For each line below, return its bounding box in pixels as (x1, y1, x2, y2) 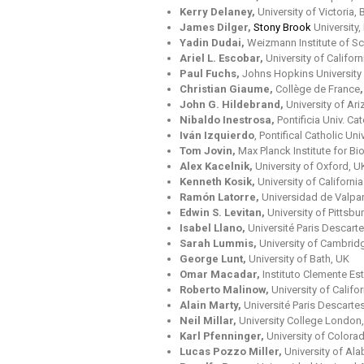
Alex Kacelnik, (180, 160, 256, 173)
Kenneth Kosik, (180, 175, 258, 188)
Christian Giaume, (180, 83, 276, 96)
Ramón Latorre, (180, 191, 262, 204)
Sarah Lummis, (180, 237, 260, 250)
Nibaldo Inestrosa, (180, 114, 278, 127)
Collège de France (275, 83, 361, 96)
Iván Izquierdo (180, 129, 255, 142)
